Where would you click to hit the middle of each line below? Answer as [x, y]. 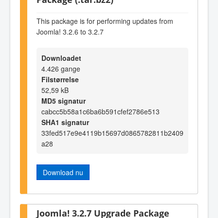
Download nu [63, 173]
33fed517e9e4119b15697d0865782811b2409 [112, 133]
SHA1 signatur [65, 122]
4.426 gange [61, 69]
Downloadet [61, 58]
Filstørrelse [60, 80]
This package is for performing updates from [105, 21]
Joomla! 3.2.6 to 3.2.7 [70, 31]
